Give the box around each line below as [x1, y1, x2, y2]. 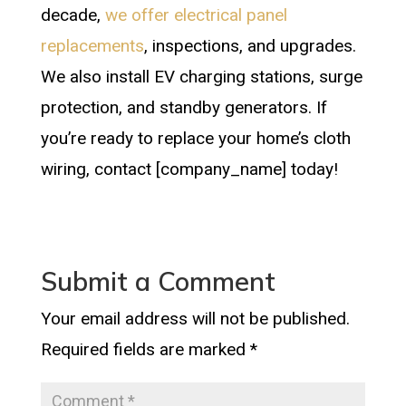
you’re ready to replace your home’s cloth [40, 128, 351, 150]
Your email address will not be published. [40, 308, 350, 330]
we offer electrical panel [104, 5, 287, 26]
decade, [40, 5, 105, 26]
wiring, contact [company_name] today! [40, 159, 338, 180]
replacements [40, 35, 144, 57]
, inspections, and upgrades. [143, 35, 356, 57]
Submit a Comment [40, 265, 275, 298]
